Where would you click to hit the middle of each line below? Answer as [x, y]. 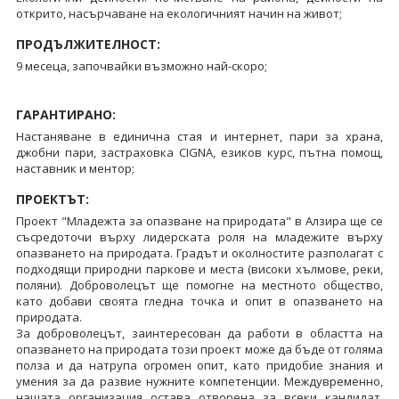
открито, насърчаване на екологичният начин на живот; [179, 13]
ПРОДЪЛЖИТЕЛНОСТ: [88, 44]
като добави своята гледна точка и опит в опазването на [199, 301]
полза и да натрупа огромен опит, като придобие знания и [199, 365]
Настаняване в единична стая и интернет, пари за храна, [199, 136]
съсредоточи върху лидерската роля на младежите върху [199, 236]
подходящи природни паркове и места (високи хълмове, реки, [199, 269]
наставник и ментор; [75, 168]
